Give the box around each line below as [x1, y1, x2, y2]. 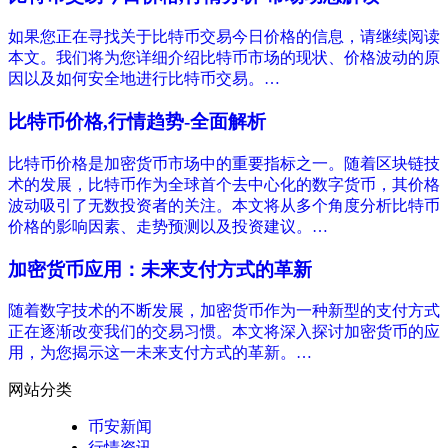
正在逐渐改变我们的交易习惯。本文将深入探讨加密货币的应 [8, 323, 440, 341]
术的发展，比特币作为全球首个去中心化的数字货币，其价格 [8, 175, 440, 193]
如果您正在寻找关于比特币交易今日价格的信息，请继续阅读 [8, 28, 440, 46]
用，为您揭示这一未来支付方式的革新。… [8, 344, 312, 362]
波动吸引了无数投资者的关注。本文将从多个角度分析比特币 [8, 196, 440, 214]
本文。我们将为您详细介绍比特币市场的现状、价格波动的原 [8, 49, 440, 67]
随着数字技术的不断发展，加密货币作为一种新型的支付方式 [8, 302, 440, 320]
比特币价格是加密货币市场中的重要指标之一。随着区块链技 [8, 154, 440, 172]
